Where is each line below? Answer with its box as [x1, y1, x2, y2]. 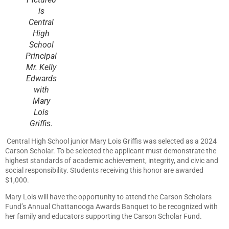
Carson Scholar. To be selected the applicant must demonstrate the [5, 147, 216, 155]
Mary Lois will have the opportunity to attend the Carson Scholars [5, 193, 212, 201]
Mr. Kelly [26, 62, 56, 72]
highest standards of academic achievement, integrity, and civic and [5, 156, 218, 165]
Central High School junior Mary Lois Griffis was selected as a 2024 [5, 137, 217, 145]
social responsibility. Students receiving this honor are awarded [5, 166, 203, 174]
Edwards [26, 74, 57, 83]
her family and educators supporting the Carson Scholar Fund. [5, 212, 203, 221]
